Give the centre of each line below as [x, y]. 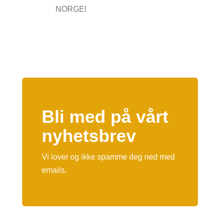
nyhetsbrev [89, 136]
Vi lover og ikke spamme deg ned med [108, 157]
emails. [54, 170]
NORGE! [71, 9]
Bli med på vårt [105, 116]
